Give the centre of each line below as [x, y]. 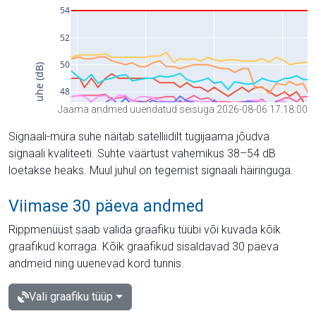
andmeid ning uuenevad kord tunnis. [96, 263]
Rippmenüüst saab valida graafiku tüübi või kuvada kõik [145, 229]
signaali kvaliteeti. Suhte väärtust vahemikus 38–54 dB [142, 153]
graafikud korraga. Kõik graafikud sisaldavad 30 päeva [144, 246]
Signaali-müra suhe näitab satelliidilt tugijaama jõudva [139, 136]
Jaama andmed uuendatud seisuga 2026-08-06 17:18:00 [183, 109]
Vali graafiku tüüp [71, 296]
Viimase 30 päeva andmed [106, 206]
